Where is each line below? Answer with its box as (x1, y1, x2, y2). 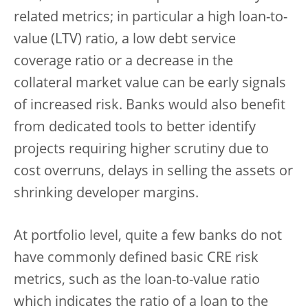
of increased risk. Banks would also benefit (14, 99, 285, 113)
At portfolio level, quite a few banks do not (14, 230, 282, 243)
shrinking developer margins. (14, 187, 199, 201)
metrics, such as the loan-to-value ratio (14, 274, 260, 287)
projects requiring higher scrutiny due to (14, 143, 269, 157)
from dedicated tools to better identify (14, 121, 256, 135)
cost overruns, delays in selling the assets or (14, 165, 293, 179)
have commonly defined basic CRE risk (14, 252, 258, 265)
